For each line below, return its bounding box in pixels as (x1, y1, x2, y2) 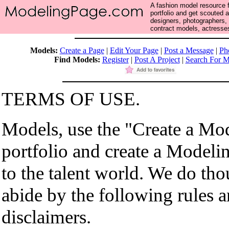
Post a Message (164, 46, 214, 55)
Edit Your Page (109, 46, 158, 55)
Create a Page (59, 46, 104, 55)
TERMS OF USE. (2, 88, 140, 109)
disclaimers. (2, 207, 91, 227)
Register (102, 55, 129, 64)
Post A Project (134, 55, 180, 64)
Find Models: (54, 55, 100, 64)
